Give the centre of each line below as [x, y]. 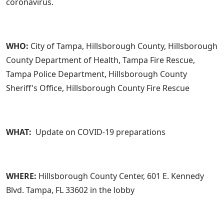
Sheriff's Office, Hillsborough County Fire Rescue [99, 88]
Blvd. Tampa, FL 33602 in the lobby [70, 190]
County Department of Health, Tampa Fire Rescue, [100, 60]
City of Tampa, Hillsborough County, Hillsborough [124, 46]
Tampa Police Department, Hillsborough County [96, 74]
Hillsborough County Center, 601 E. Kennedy [120, 176]
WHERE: [21, 176]
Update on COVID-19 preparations [99, 132]
